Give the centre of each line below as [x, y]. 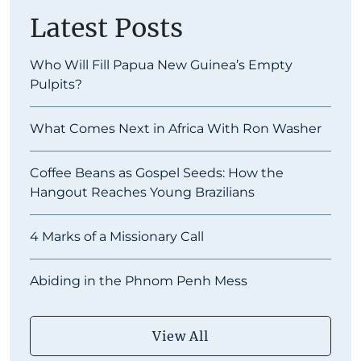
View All [180, 336]
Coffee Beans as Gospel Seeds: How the [157, 173]
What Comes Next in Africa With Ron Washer [176, 129]
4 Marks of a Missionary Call [117, 237]
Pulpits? [56, 85]
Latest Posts [106, 29]
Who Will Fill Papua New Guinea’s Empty [161, 65]
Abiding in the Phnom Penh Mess [139, 281]
